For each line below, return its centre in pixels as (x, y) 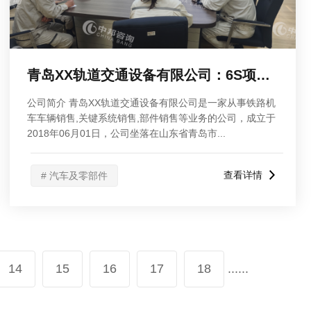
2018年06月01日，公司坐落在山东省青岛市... (126, 133)
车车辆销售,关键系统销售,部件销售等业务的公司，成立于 (151, 118)
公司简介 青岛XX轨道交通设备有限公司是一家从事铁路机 (151, 103)
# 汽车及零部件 (74, 176)
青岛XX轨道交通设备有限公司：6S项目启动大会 (263, 75)
